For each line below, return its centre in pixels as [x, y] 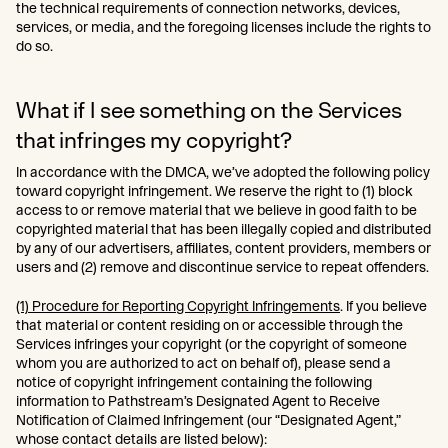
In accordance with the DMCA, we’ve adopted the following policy [223, 172]
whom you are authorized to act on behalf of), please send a [203, 363]
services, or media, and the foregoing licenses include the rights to [223, 27]
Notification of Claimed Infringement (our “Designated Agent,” [208, 420]
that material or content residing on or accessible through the [209, 325]
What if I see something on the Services [209, 109]
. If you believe [383, 306]
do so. [36, 46]
